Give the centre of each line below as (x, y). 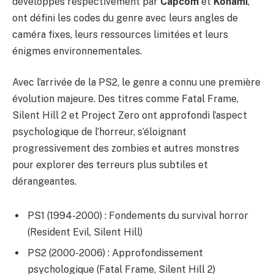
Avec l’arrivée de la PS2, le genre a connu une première (136, 83)
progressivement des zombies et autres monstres (126, 149)
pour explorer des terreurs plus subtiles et (110, 165)
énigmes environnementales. (77, 51)
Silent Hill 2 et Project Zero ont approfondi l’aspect (130, 116)
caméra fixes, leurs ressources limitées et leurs (120, 34)
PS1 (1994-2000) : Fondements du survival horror (138, 215)
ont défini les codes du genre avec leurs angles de (125, 18)
